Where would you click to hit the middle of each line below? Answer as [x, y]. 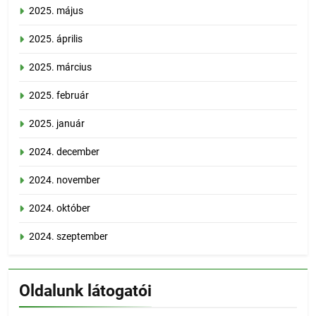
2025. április [56, 38]
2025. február [59, 95]
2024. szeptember [68, 236]
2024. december [64, 151]
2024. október [60, 208]
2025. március [60, 67]
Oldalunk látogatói [85, 291]
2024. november [65, 180]
